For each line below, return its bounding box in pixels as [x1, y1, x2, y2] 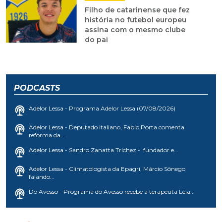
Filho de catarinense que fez [84, 5, 190, 15]
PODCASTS [14, 83, 60, 93]
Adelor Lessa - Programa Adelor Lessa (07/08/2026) [29, 105, 175, 112]
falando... [29, 173, 55, 181]
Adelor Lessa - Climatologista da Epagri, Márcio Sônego [29, 165, 185, 173]
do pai [84, 35, 108, 45]
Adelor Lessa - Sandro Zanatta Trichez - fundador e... [29, 146, 178, 154]
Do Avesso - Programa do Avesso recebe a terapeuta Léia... [29, 188, 195, 196]
